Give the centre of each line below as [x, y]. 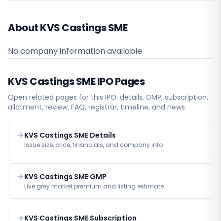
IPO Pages [120, 81]
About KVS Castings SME [68, 28]
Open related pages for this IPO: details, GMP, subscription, [108, 97]
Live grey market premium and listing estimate [94, 186]
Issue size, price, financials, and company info [93, 145]
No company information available [75, 51]
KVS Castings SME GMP [65, 177]
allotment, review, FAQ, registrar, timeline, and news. [97, 107]
